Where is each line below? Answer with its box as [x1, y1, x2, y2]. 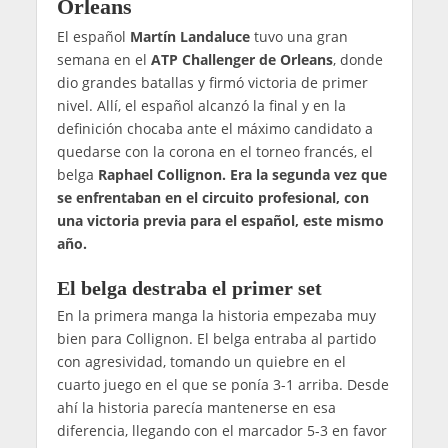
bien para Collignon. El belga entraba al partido [56, 329, 376, 349]
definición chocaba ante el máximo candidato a [56, 118, 373, 138]
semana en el [56, 49, 151, 69]
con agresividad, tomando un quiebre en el [56, 352, 346, 372]
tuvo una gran [249, 26, 348, 46]
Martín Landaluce [129, 26, 250, 46]
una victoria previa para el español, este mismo [56, 210, 384, 230]
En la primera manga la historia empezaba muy [56, 306, 376, 326]
